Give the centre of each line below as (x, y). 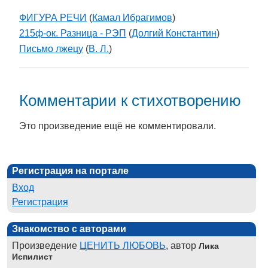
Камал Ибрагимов (132, 18)
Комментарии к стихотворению (130, 100)
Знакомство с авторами (69, 229)
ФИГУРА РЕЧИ (53, 18)
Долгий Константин (174, 33)
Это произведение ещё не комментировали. (118, 126)
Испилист (32, 256)
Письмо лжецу (51, 49)
